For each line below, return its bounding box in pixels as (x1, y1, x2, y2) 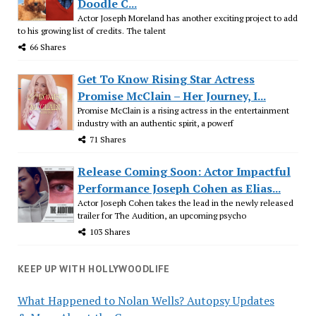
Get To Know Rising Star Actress (77, 71, 255, 87)
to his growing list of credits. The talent (17, 25, 166, 36)
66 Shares (29, 41, 66, 52)
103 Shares (89, 226, 130, 237)
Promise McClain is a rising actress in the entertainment (77, 104, 289, 116)
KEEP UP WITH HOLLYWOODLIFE (17, 262, 170, 275)
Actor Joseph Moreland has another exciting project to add (77, 12, 298, 23)
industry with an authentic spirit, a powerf (77, 117, 233, 128)
